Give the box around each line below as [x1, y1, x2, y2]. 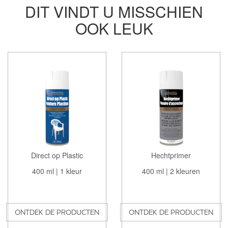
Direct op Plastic [31, 150, 83, 160]
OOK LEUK [75, 17, 153, 39]
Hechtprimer [151, 150, 191, 160]
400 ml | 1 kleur [32, 165, 82, 176]
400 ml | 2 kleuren [142, 165, 200, 176]
